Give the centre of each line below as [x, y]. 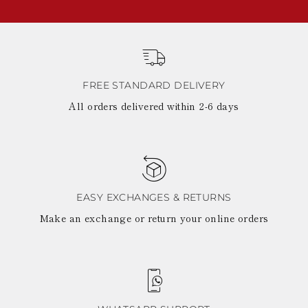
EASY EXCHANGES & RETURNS [154, 197]
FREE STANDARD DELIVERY [154, 85]
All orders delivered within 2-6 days [154, 106]
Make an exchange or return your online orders [154, 218]
